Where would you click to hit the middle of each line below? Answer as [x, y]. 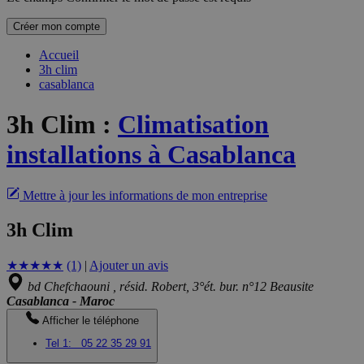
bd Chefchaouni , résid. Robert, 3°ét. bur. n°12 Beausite [169, 287]
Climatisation [193, 124]
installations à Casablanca [151, 154]
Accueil [59, 55]
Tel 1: [62, 344]
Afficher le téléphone [90, 321]
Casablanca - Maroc [61, 301]
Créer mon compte [56, 27]
